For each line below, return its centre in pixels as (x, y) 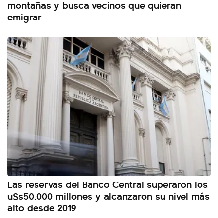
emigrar (25, 17)
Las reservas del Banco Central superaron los (108, 184)
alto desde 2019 (42, 207)
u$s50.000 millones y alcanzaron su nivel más (109, 196)
